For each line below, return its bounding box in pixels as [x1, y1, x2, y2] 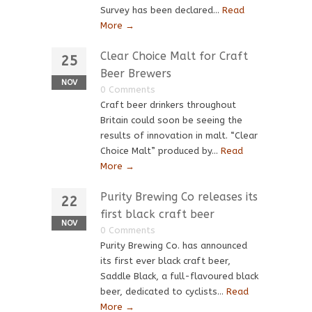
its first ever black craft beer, [100, 256, 231, 266]
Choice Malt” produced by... [100, 146, 221, 156]
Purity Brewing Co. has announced [100, 240, 247, 251]
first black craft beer [100, 208, 214, 221]
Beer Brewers [100, 67, 171, 80]
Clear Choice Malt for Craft [100, 49, 248, 63]
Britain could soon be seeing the [100, 115, 242, 125]
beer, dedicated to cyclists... [100, 286, 226, 297]
